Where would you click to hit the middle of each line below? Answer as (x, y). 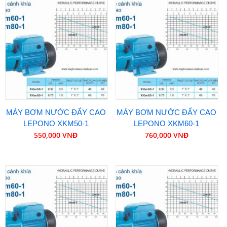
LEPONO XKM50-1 (56, 124)
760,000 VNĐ (166, 135)
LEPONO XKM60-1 (167, 124)
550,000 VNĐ (56, 135)
